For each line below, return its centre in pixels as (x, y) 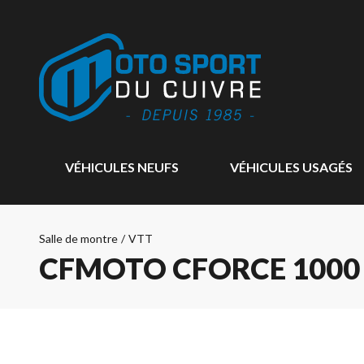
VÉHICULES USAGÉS (291, 167)
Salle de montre (78, 238)
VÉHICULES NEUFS (122, 167)
